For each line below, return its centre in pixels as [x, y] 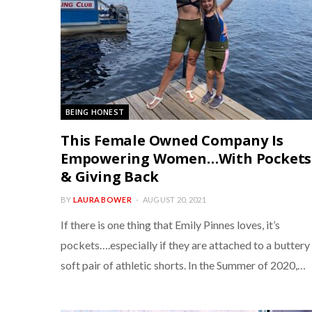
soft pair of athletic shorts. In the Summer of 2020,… [183, 265]
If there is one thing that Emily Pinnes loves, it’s [170, 225]
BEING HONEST [95, 112]
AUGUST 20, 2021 [174, 200]
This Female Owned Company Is [172, 140]
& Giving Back [110, 177]
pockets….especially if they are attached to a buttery [185, 245]
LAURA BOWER [102, 200]
